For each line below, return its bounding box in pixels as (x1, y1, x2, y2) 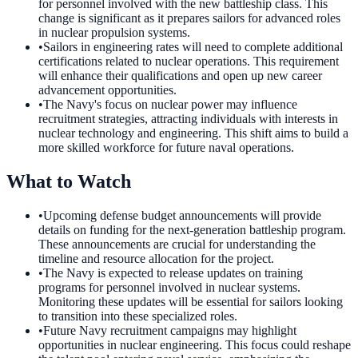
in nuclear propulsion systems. (38, 26, 190, 40)
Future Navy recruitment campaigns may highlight (43, 324, 296, 338)
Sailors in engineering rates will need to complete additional (43, 40, 343, 54)
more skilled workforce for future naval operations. (38, 141, 294, 155)
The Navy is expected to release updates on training (43, 266, 303, 280)
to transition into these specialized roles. (38, 309, 237, 324)
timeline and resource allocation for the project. (38, 252, 274, 266)
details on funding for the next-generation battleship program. (38, 223, 346, 237)
